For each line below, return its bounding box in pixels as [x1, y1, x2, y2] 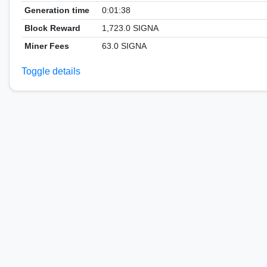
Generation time [24, 5, 89, 15]
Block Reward [24, 23, 80, 33]
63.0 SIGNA [101, 41, 147, 51]
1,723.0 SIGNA [101, 23, 159, 33]
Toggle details [21, 66, 80, 76]
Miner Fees [24, 41, 69, 51]
